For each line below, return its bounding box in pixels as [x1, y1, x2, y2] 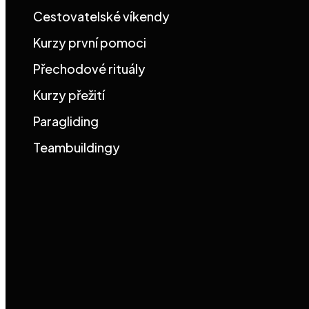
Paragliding [33, 113, 99, 129]
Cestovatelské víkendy [33, 8, 170, 24]
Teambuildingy [33, 139, 120, 155]
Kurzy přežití [33, 87, 105, 103]
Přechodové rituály [33, 61, 146, 77]
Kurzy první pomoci [33, 34, 146, 50]
